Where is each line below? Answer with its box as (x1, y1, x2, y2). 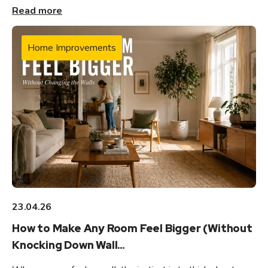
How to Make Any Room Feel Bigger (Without (12, 221, 252, 235)
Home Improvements (28, 41, 116, 55)
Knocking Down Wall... (12, 237, 124, 252)
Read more (12, 4, 62, 17)
